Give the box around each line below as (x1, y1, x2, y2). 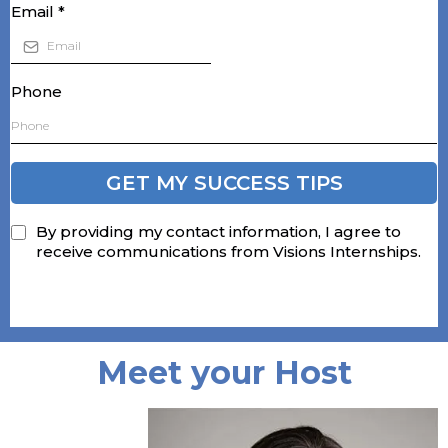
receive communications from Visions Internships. (36, 242, 421, 262)
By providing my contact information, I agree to (36, 222, 401, 242)
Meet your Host (96, 353, 352, 393)
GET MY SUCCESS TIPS (105, 171, 343, 196)
